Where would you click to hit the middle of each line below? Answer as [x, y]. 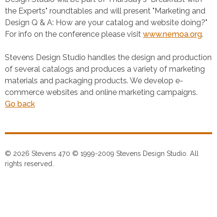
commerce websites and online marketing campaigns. [101, 92]
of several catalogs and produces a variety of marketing [105, 69]
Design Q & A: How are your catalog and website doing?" [106, 23]
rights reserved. [29, 164]
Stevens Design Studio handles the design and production [108, 57]
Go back [20, 104]
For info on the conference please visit [74, 34]
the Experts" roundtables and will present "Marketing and [105, 11]
